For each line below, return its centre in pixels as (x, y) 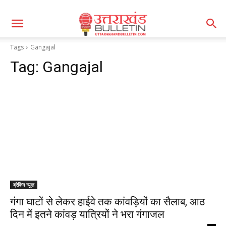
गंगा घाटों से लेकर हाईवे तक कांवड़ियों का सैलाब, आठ (107, 202)
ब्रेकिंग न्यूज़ (24, 185)
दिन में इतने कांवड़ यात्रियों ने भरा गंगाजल (87, 214)
